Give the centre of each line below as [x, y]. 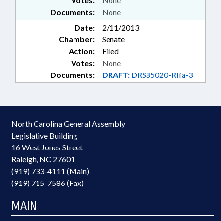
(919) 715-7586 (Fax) [48, 183]
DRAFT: [116, 75]
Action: [82, 51]
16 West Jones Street [47, 147]
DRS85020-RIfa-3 [161, 75]
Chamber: [77, 39]
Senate [113, 39]
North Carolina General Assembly [68, 124]
